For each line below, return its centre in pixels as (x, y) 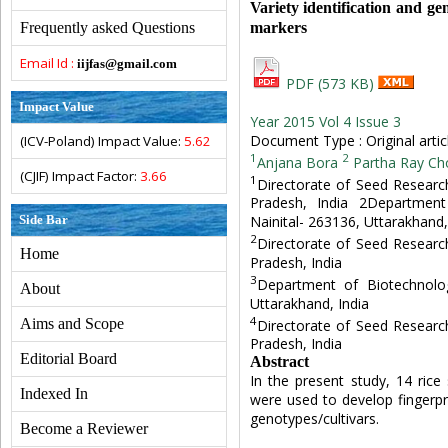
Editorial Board (68, 358)
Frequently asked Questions (107, 27)
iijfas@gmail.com (127, 63)
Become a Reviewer (84, 428)
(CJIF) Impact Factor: (80, 176)
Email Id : (47, 63)
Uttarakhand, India (309, 303)
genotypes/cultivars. (314, 419)
